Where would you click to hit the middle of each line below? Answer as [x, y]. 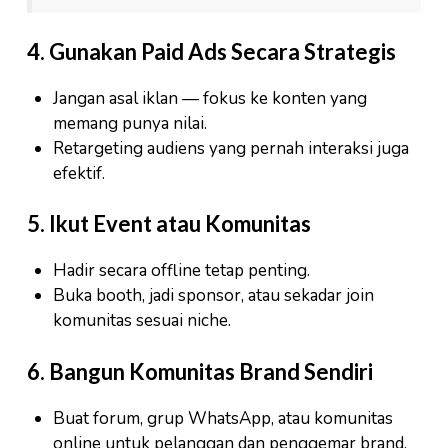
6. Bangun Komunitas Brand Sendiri [200, 371]
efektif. [78, 173]
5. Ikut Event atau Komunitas [169, 224]
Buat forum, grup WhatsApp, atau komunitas [222, 418]
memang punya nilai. [129, 123]
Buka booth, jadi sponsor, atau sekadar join [213, 296]
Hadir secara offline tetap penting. [181, 271]
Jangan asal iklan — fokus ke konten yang [209, 98]
